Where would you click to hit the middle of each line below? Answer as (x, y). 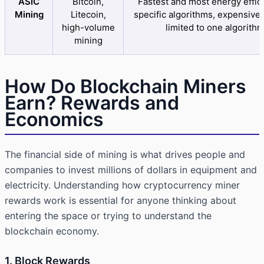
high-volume (88, 28)
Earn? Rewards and (92, 103)
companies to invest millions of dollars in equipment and (131, 170)
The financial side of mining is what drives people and (125, 155)
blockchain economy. (52, 231)
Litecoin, (88, 15)
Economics (54, 120)
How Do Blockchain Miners (126, 87)
